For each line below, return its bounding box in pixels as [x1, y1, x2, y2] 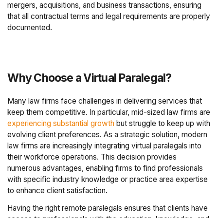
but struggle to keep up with [114, 118, 211, 128]
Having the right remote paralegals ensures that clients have [7, 203, 208, 213]
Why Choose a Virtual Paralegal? [7, 71, 172, 85]
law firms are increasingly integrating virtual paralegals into [7, 141, 202, 150]
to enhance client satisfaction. [7, 185, 108, 195]
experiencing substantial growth [7, 118, 115, 128]
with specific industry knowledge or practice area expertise [7, 174, 208, 184]
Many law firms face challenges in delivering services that [7, 96, 202, 106]
